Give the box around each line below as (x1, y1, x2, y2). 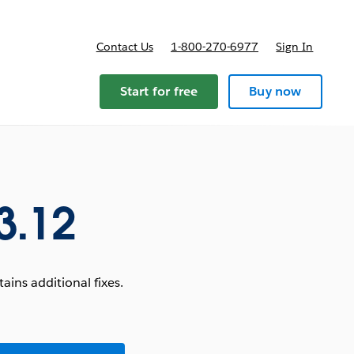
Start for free (119, 83, 198, 100)
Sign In (276, 40, 314, 54)
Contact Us (96, 40, 153, 54)
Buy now (249, 83, 302, 100)
